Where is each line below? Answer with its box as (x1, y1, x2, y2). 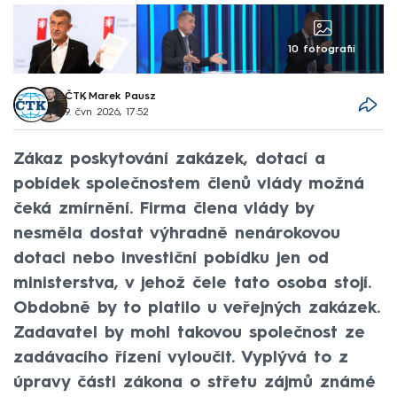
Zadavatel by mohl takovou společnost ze (13, 324, 365, 341)
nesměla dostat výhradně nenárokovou (13, 225, 340, 242)
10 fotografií (288, 44, 356, 56)
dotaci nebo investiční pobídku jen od (13, 250, 329, 267)
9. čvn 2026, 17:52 (64, 107, 149, 119)
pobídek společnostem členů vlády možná (13, 175, 364, 192)
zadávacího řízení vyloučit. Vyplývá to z (13, 349, 348, 366)
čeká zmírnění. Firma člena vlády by (13, 200, 314, 217)
